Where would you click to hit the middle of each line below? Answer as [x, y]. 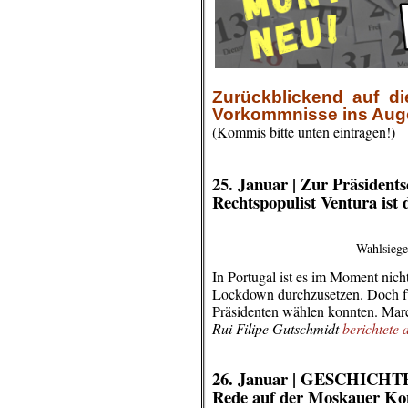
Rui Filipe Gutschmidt [277, 328]
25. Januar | [256, 184]
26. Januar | [256, 378]
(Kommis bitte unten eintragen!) [304, 132]
